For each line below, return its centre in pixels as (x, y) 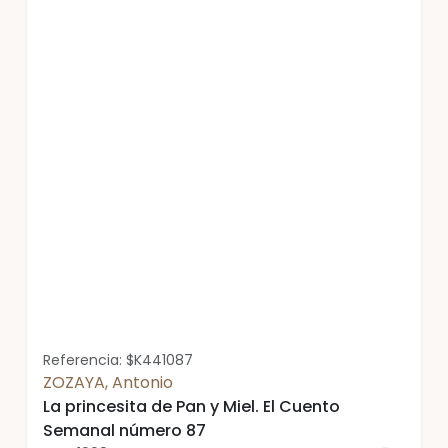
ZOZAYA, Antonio (108, 382)
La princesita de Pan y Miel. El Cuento (191, 406)
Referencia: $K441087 (118, 360)
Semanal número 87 (124, 430)
